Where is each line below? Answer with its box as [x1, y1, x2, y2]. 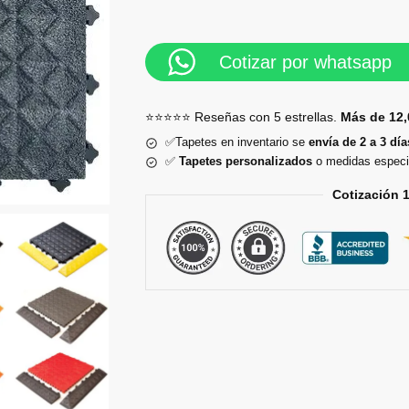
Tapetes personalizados [178, 154, 312, 169]
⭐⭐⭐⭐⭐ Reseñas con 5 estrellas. [144, 110, 341, 125]
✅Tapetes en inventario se [164, 135, 309, 150]
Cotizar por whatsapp [218, 52, 392, 73]
